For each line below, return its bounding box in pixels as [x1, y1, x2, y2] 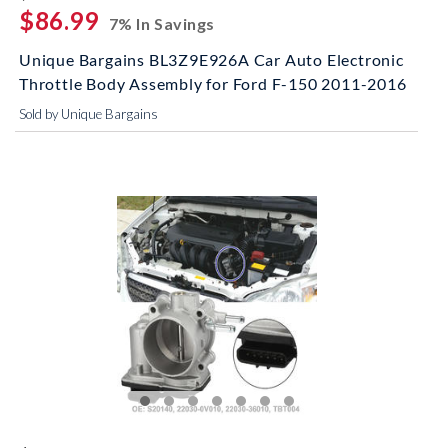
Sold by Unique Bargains [19, 106, 158, 122]
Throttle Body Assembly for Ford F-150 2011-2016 [19, 74, 407, 93]
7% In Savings [108, 14, 215, 33]
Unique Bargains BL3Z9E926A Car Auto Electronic [19, 50, 404, 69]
